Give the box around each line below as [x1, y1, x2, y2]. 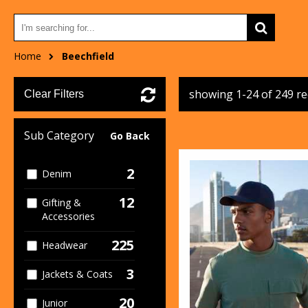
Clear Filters [24, 88, 84, 100]
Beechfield [62, 49, 114, 63]
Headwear [42, 239, 88, 252]
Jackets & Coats [42, 267, 113, 280]
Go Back [109, 129, 150, 142]
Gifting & [42, 196, 82, 209]
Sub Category [24, 128, 94, 143]
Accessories [42, 210, 96, 223]
